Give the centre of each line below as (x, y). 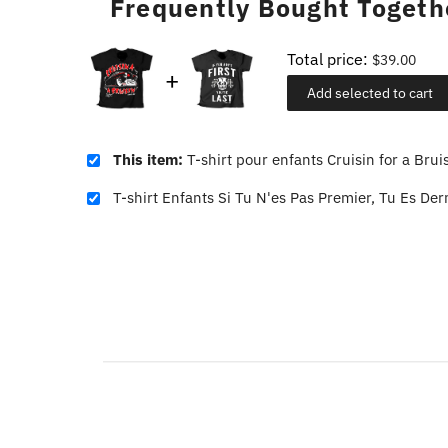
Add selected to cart (369, 93)
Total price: (329, 59)
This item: (149, 160)
